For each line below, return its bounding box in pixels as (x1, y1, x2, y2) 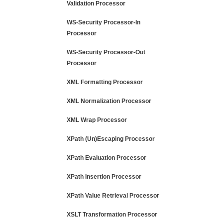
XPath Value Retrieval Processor (67, 192, 159, 199)
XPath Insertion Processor (67, 173, 141, 180)
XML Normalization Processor (67, 98, 151, 105)
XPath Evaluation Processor (67, 154, 146, 161)
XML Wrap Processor (67, 116, 127, 123)
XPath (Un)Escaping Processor (67, 135, 155, 142)
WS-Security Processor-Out (67, 49, 145, 56)
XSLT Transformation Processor (67, 211, 157, 218)
